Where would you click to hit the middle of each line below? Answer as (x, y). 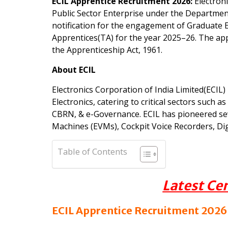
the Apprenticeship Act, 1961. (107, 50)
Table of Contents (92, 152)
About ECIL (74, 70)
